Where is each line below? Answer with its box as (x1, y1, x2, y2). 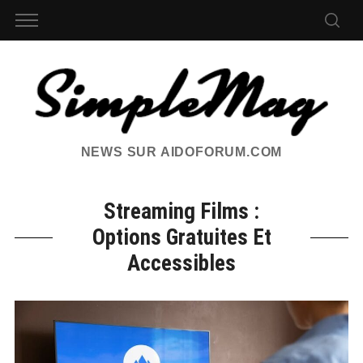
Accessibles (127, 250, 236, 277)
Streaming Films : (104, 199, 259, 225)
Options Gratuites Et (92, 224, 271, 251)
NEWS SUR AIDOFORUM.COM (80, 145, 283, 160)
